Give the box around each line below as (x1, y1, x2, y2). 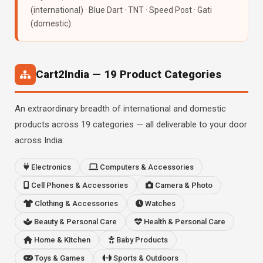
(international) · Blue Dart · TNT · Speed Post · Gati (31, 5, 212, 15)
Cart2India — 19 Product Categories (36, 68, 221, 81)
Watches (143, 199, 176, 208)
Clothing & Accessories (33, 199, 118, 208)
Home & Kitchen (32, 235, 90, 244)
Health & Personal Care (142, 217, 225, 226)
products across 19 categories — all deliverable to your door (15, 119, 247, 130)
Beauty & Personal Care (32, 217, 117, 226)
